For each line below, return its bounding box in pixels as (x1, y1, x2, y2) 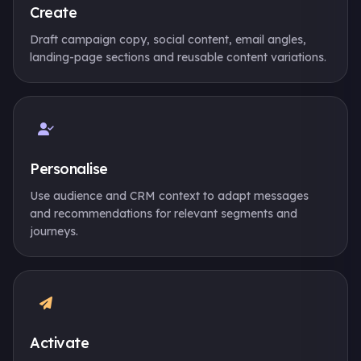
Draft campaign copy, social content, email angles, (30, 32, 306, 47)
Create (30, 3, 77, 22)
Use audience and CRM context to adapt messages (30, 189, 309, 203)
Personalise (30, 160, 108, 178)
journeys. (30, 224, 78, 239)
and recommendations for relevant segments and (30, 206, 297, 221)
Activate (30, 334, 89, 352)
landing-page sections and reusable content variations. (30, 50, 326, 64)
